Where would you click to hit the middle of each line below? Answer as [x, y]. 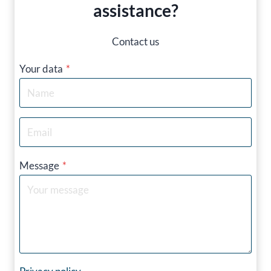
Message [39, 165]
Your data [41, 68]
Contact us [135, 41]
